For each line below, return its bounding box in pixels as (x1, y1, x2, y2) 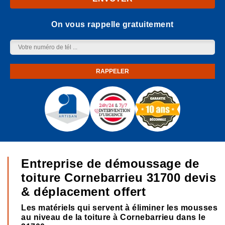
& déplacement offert (21, 185, 146, 198)
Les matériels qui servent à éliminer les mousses (21, 203, 217, 212)
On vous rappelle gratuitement (51, 20, 174, 29)
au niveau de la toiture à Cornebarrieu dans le (21, 213, 205, 221)
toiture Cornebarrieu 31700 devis (21, 171, 216, 184)
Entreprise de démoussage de (21, 157, 199, 170)
